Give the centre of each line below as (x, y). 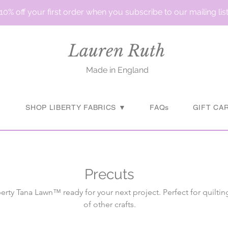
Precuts (110, 174)
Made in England (117, 70)
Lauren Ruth (117, 51)
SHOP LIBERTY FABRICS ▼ (76, 107)
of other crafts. (109, 204)
